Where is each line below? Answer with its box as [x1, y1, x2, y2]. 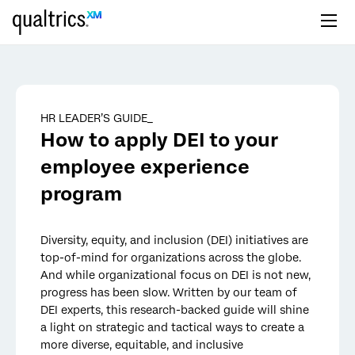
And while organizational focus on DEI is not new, [40, 269, 311, 281]
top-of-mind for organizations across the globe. [40, 251, 301, 264]
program [40, 182, 122, 205]
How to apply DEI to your [40, 128, 278, 151]
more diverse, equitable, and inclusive [40, 338, 243, 351]
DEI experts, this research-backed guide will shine [40, 303, 309, 316]
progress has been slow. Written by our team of [40, 286, 297, 299]
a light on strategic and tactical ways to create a [40, 321, 304, 334]
